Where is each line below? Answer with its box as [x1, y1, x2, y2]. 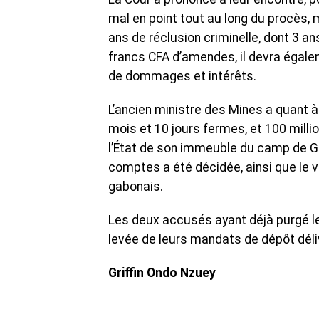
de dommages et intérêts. [108, 69, 256, 84]
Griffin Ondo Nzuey [108, 266, 216, 281]
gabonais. [108, 179, 163, 194]
